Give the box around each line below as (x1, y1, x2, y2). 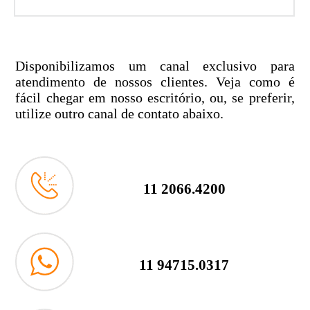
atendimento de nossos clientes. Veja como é (15, 74, 295, 89)
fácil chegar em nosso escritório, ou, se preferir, (15, 90, 295, 105)
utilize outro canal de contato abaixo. (15, 106, 224, 121)
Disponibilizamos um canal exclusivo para (15, 58, 295, 73)
